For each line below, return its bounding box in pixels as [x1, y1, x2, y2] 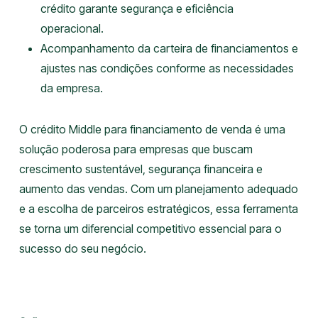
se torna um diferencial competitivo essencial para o [18, 221, 282, 236]
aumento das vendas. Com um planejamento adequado [18, 182, 298, 196]
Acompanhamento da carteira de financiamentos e [40, 41, 298, 55]
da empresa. [40, 81, 103, 95]
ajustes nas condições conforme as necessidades [40, 61, 294, 75]
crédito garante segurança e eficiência [40, 1, 234, 16]
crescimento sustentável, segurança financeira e [18, 162, 263, 176]
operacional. [40, 21, 104, 35]
